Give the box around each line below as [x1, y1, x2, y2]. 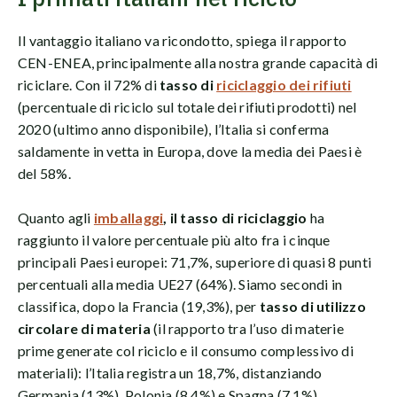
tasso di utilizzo [259, 298, 366, 315]
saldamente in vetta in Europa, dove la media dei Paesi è [18, 143, 362, 160]
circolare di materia [18, 320, 154, 338]
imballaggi [93, 209, 164, 227]
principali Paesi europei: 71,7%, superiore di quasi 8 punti [18, 253, 372, 271]
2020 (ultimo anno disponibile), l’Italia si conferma [18, 121, 330, 138]
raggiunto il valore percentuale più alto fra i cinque [18, 231, 331, 249]
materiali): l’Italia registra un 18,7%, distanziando [18, 364, 323, 382]
